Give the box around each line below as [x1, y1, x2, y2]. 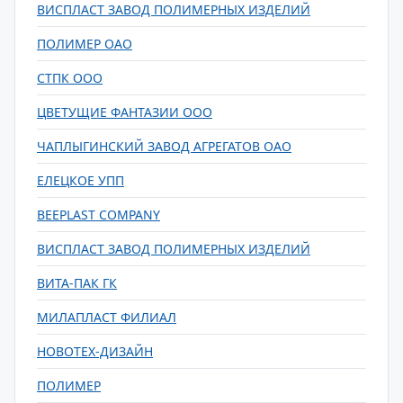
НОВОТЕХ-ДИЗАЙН [37, 343, 153, 360]
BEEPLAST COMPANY [37, 206, 160, 223]
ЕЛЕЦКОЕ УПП [37, 172, 124, 189]
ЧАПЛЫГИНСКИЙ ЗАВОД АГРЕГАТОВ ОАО [37, 138, 291, 155]
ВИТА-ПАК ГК [37, 274, 117, 291]
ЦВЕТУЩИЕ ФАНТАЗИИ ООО [37, 103, 212, 121]
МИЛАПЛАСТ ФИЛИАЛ [37, 309, 176, 326]
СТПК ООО [37, 69, 103, 86]
